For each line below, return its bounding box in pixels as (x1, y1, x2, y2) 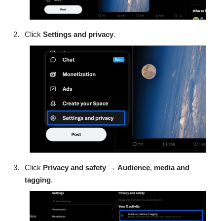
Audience (117, 163, 150, 172)
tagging (25, 176, 51, 184)
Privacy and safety (43, 163, 106, 172)
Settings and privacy (43, 30, 113, 39)
